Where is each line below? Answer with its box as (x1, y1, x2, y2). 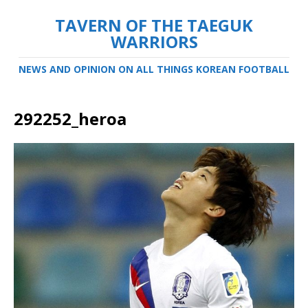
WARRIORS (110, 30, 198, 53)
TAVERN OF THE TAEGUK (55, 14, 253, 36)
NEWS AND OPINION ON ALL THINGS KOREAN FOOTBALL (19, 63, 289, 76)
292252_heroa (14, 107, 126, 130)
